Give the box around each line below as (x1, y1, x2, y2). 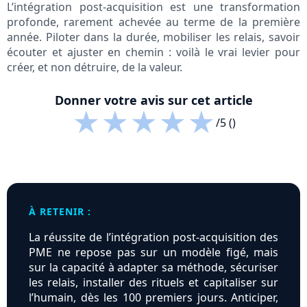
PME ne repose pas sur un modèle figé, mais (29, 245, 278, 260)
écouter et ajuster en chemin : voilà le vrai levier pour (7, 45, 300, 60)
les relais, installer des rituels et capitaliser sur (29, 275, 278, 291)
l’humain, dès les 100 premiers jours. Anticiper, (29, 290, 278, 306)
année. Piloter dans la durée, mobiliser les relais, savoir (7, 29, 300, 45)
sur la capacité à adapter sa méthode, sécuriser (29, 260, 278, 275)
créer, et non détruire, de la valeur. (7, 60, 182, 75)
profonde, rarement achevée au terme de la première (7, 14, 300, 30)
